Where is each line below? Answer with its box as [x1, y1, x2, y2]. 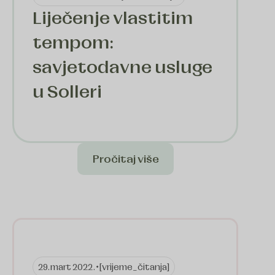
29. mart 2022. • [38, 261, 99, 274]
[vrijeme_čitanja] [99, 261, 169, 274]
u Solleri [33, 80, 102, 104]
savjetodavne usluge [33, 55, 212, 80]
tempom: [33, 31, 114, 55]
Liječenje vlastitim [33, 6, 193, 31]
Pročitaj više [91, 152, 159, 167]
